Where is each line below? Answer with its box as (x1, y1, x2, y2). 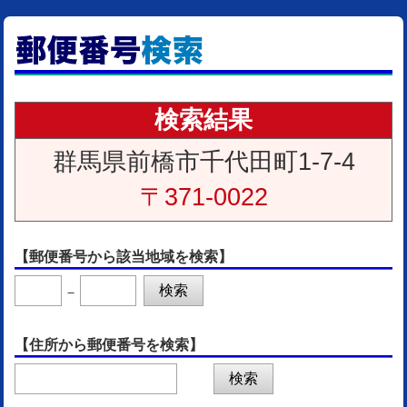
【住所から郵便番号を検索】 (15, 337, 203, 352)
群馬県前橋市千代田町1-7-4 (52, 148, 355, 175)
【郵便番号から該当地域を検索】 (15, 249, 233, 264)
